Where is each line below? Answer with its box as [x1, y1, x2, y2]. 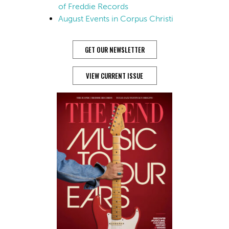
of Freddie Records [58, 2, 128, 12]
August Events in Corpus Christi [58, 14, 173, 24]
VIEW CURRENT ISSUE [86, 71, 143, 81]
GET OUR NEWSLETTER [84, 44, 145, 55]
